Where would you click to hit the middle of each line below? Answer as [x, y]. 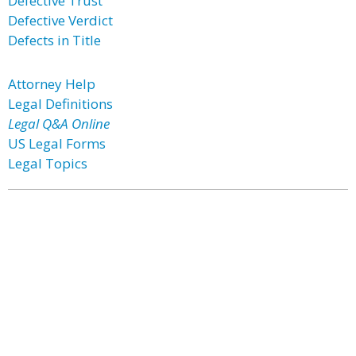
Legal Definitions [60, 104]
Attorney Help [52, 84]
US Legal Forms [57, 143]
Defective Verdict [60, 20]
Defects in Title [54, 40]
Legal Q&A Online [59, 124]
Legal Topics [48, 163]
